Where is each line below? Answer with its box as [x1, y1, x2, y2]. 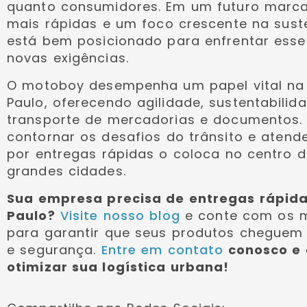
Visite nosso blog [60, 207, 180, 224]
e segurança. [7, 241, 101, 258]
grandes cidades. [7, 162, 126, 180]
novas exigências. [7, 49, 129, 66]
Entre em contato [101, 241, 224, 258]
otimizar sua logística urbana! [7, 258, 230, 275]
